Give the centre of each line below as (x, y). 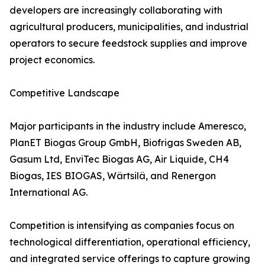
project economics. (52, 60)
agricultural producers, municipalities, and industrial (129, 27)
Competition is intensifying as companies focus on (122, 226)
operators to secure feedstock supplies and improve (128, 43)
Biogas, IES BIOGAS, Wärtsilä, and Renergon (113, 176)
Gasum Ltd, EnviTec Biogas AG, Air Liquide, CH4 (119, 159)
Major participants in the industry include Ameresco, (128, 126)
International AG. (49, 193)
